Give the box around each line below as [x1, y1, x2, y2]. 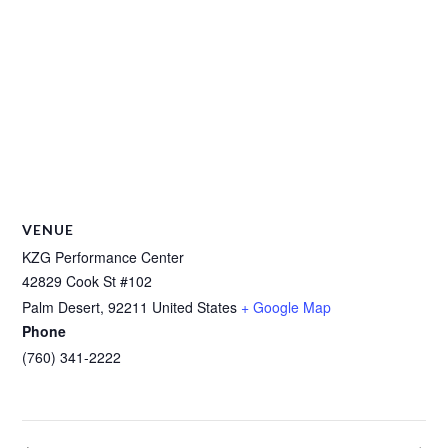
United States [152, 297, 238, 317]
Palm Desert [22, 297, 101, 317]
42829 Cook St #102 [22, 271, 153, 291]
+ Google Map [241, 297, 332, 317]
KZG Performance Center [22, 247, 185, 267]
